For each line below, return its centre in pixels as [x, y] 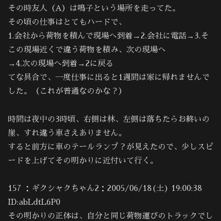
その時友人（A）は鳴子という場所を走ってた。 [94, 8]
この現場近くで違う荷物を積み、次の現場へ [87, 50]
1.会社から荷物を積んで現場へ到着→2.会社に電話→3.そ [108, 36]
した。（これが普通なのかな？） [67, 91]
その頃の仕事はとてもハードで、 [67, 22]
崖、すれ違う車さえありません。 [67, 133]
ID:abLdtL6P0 [34, 203]
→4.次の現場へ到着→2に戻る [61, 63]
